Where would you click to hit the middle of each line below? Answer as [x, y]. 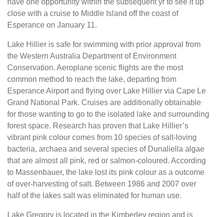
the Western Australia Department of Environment [92, 56]
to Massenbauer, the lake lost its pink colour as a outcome [106, 172]
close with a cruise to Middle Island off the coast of [93, 13]
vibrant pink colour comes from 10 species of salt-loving [102, 137]
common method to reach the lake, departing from [92, 79]
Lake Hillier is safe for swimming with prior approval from [104, 44]
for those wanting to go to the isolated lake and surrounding [108, 114]
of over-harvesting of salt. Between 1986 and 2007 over [102, 184]
